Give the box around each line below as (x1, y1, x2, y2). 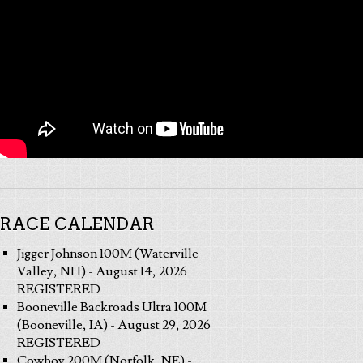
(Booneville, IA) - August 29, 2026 (16, 317, 211, 334)
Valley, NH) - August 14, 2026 (16, 263, 187, 280)
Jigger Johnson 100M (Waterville (16, 246, 199, 263)
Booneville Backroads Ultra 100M (16, 299, 207, 316)
